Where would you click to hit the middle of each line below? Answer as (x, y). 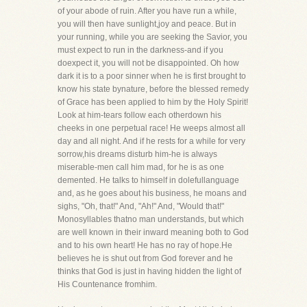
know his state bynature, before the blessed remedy (153, 89)
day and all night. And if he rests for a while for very (151, 141)
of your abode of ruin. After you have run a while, (147, 11)
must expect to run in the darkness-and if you (140, 50)
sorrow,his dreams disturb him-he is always (137, 154)
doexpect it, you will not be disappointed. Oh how (148, 63)
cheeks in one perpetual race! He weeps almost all (151, 128)
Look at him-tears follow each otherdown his (139, 115)
